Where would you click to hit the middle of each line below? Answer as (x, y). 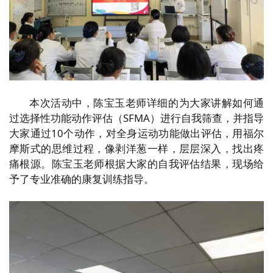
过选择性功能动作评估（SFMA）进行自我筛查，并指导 (136, 118)
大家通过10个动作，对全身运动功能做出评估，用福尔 (136, 133)
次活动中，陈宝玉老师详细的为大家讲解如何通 (152, 103)
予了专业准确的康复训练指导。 (81, 179)
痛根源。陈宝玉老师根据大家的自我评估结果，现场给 (136, 164)
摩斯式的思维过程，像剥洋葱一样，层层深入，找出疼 (136, 149)
